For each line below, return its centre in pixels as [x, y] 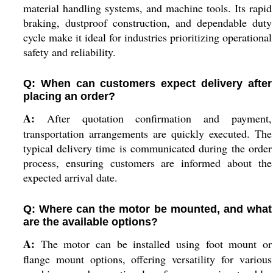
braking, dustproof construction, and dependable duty [147, 23]
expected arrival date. [70, 177]
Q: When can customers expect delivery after [147, 83]
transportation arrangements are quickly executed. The [147, 133]
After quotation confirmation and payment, [153, 118]
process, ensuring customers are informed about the [147, 163]
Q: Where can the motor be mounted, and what [147, 209]
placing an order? [69, 96]
